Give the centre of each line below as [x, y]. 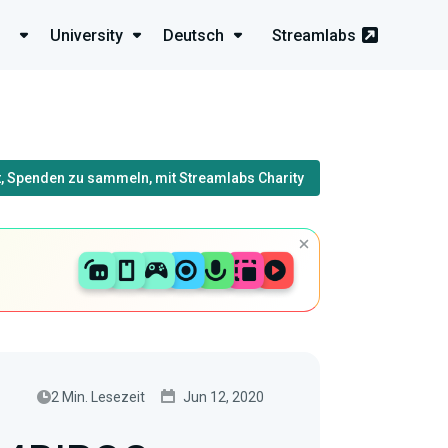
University [86, 35]
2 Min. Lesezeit [98, 396]
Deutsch [193, 35]
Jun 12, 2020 [223, 396]
